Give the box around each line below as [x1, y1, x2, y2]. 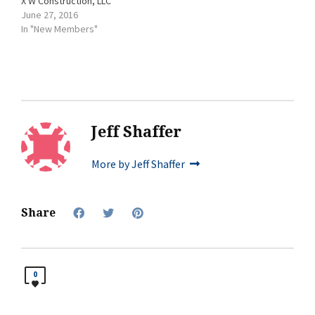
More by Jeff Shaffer [91, 157, 187, 172]
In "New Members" [21, 22, 98, 36]
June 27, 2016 [21, 8, 78, 22]
